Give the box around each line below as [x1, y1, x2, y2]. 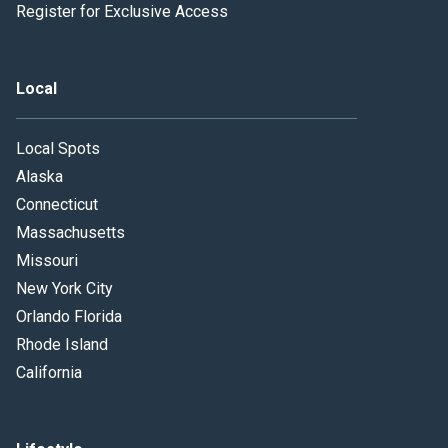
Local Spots [16, 138, 100, 158]
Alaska [16, 166, 63, 186]
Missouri [16, 250, 78, 270]
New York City [16, 278, 113, 298]
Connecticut [16, 194, 98, 214]
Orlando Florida [16, 306, 122, 326]
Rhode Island [16, 334, 108, 354]
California [16, 362, 82, 382]
